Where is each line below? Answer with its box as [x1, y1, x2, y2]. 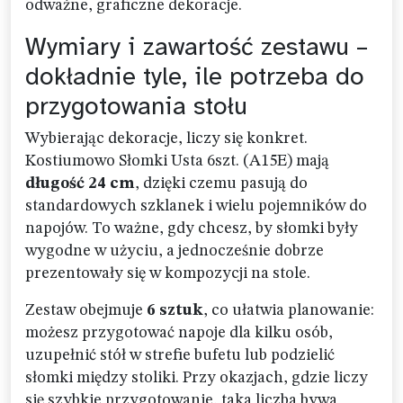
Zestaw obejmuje [25, 302, 147, 318]
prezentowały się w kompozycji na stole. [25, 265, 310, 282]
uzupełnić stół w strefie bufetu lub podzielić [25, 347, 335, 363]
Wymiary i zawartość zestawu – [25, 31, 368, 62]
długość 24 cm [25, 175, 135, 192]
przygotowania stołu [25, 90, 247, 121]
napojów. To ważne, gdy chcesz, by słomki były [25, 220, 358, 237]
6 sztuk [147, 302, 203, 318]
